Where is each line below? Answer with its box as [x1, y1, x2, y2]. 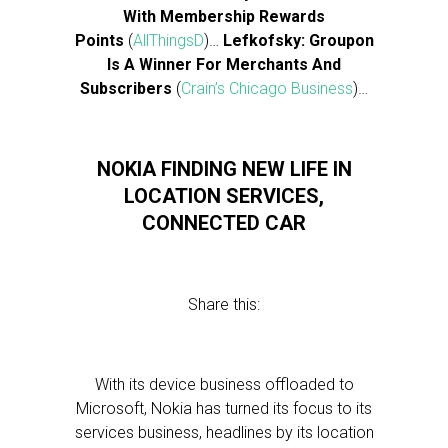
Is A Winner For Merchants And [107, 55, 341, 74]
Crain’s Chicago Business [181, 79, 353, 98]
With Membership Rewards [123, 7, 325, 26]
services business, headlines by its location [74, 423, 374, 442]
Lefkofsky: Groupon [222, 31, 374, 50]
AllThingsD [132, 31, 204, 50]
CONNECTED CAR [142, 211, 306, 235]
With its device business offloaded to [94, 375, 354, 394]
